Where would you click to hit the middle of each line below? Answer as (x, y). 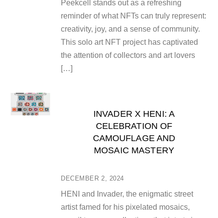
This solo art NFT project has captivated (130, 42)
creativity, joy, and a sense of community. (131, 29)
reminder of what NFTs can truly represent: (134, 16)
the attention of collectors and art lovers (128, 55)
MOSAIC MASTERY (134, 150)
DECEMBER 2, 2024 (92, 178)
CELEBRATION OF (134, 126)
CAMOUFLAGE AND (134, 138)
